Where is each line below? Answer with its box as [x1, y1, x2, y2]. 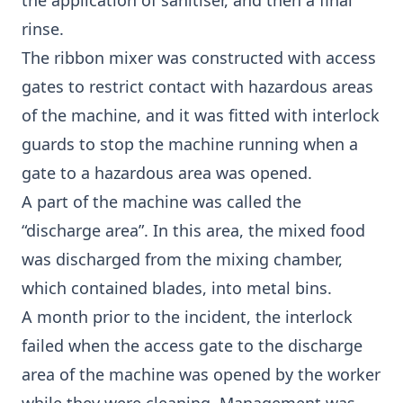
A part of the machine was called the [22, 191, 301, 212]
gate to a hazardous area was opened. [22, 162, 317, 184]
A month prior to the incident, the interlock [22, 306, 353, 327]
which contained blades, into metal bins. [22, 277, 336, 299]
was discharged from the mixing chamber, [22, 248, 343, 270]
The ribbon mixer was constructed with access [22, 47, 376, 68]
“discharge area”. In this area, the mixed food [22, 219, 365, 241]
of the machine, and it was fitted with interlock [22, 104, 380, 126]
